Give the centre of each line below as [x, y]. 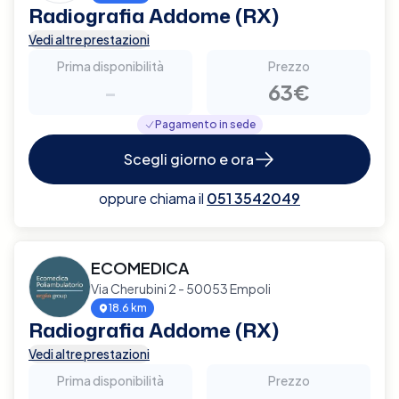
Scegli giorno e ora [189, 159]
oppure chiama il [151, 198]
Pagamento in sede [205, 124]
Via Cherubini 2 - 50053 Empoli [181, 288]
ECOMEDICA [140, 267]
